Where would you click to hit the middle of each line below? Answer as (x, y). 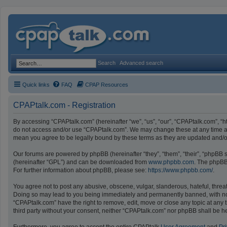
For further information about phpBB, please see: (81, 170)
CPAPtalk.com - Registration (64, 105)
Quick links (36, 85)
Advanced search (141, 63)
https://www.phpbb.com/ (180, 170)
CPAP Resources (107, 85)
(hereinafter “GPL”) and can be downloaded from (81, 162)
